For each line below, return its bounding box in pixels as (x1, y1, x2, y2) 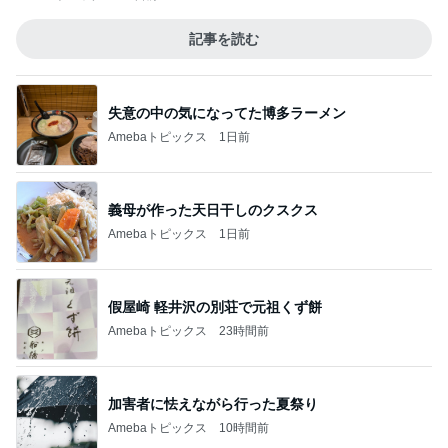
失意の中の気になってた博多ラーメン (108, 104, 346, 121)
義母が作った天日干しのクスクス (108, 201, 318, 218)
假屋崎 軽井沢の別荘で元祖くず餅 (108, 298, 322, 315)
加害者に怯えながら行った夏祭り (108, 395, 318, 412)
